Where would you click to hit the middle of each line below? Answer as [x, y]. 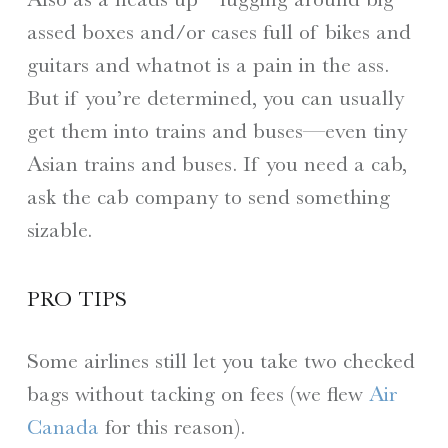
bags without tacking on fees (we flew [197, 393]
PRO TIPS [76, 298]
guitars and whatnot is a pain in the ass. [207, 65]
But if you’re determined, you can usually [215, 98]
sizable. [59, 230]
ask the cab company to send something [208, 197]
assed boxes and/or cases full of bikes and [218, 32]
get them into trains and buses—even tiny [216, 131]
